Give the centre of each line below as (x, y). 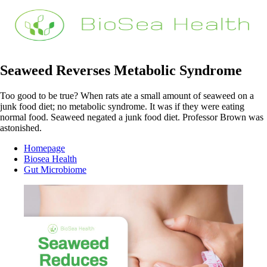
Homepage (44, 148)
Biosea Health (50, 159)
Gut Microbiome (55, 169)
